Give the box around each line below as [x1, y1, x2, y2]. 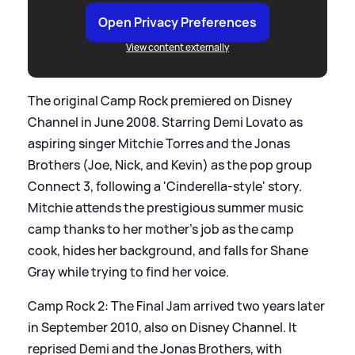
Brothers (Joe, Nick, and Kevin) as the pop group [28, 156, 312, 174]
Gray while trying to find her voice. [28, 263, 229, 281]
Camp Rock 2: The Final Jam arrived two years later [28, 297, 325, 315]
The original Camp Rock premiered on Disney [28, 92, 292, 110]
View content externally [126, 40, 229, 55]
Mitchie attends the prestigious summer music [28, 199, 303, 217]
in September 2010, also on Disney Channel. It [28, 319, 297, 337]
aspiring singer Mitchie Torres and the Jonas [28, 135, 290, 153]
